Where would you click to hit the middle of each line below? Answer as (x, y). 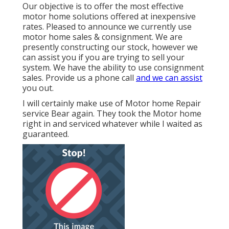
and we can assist (169, 78)
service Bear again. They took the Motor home (112, 114)
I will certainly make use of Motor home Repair (112, 104)
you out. (38, 88)
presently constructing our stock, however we (110, 47)
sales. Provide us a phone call (79, 78)
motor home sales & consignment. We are (102, 37)
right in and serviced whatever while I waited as (112, 124)
